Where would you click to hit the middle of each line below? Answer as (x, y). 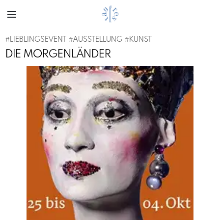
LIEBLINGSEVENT (38, 40)
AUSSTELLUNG (98, 40)
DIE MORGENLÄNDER (58, 54)
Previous (53, 154)
